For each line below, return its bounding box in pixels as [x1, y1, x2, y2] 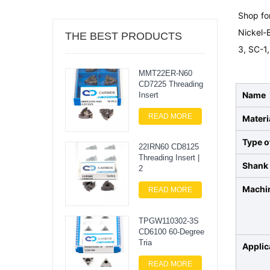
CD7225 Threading [138, 80, 203, 89]
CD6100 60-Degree [138, 227, 204, 236]
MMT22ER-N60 [138, 69, 192, 78]
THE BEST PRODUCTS [65, 30, 182, 42]
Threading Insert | [138, 153, 199, 163]
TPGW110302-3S [138, 216, 199, 225]
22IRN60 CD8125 [138, 142, 199, 152]
